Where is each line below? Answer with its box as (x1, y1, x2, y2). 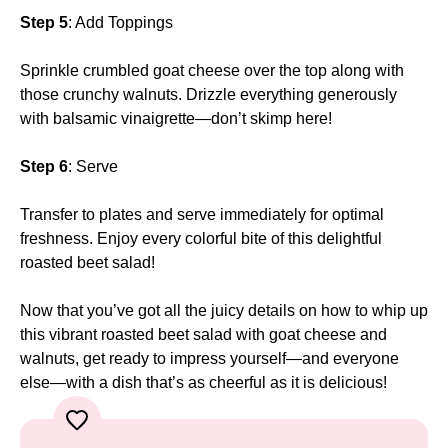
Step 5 (20, 13, 68, 31)
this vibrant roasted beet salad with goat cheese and (20, 325, 387, 343)
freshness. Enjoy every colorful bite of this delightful (20, 229, 382, 247)
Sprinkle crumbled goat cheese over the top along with (20, 61, 404, 79)
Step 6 (20, 157, 68, 175)
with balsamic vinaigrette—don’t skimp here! (20, 109, 332, 127)
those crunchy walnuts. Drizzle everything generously (20, 85, 397, 103)
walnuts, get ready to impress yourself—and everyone (20, 349, 399, 367)
